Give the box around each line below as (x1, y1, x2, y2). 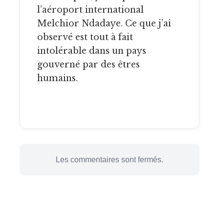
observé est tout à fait (37, 31, 133, 43)
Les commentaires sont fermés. (56, 155, 163, 164)
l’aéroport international (37, 4, 144, 15)
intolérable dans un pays (37, 45, 146, 56)
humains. (37, 72, 78, 84)
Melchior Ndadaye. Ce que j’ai (37, 18, 171, 29)
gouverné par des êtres (37, 59, 140, 70)
